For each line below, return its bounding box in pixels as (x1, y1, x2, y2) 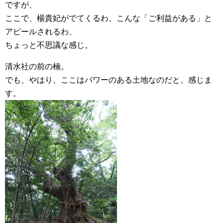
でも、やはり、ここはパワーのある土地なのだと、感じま (5, 76, 212, 84)
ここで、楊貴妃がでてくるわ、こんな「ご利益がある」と (5, 14, 212, 22)
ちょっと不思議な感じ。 (5, 41, 93, 49)
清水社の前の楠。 (5, 62, 69, 71)
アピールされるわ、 (5, 27, 77, 36)
